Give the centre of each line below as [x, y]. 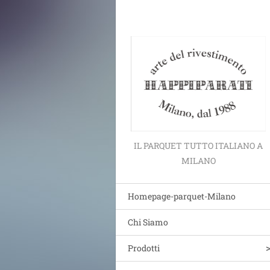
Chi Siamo [148, 222]
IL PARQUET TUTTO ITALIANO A [198, 146]
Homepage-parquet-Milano [182, 196]
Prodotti [144, 248]
